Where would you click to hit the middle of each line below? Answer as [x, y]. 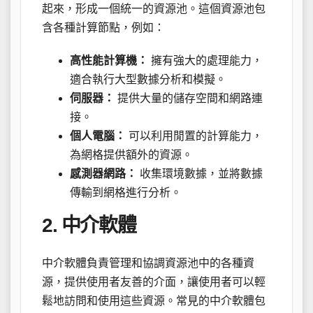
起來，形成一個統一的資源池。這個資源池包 [154, 8]
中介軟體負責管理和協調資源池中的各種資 [148, 263]
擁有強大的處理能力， [205, 60]
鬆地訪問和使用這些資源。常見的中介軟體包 [154, 301]
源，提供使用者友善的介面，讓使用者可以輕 [154, 282]
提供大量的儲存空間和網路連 [189, 98]
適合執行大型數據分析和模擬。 [148, 79]
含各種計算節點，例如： [103, 27]
